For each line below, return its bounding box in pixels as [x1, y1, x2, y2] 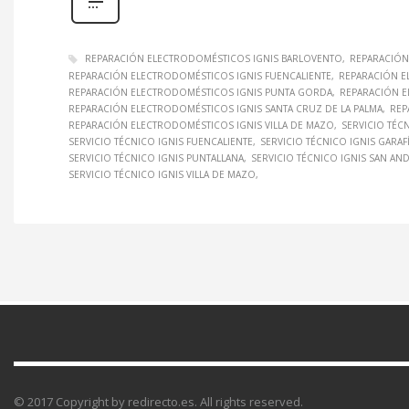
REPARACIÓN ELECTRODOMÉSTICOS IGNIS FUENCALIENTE [68, 69, 331, 83]
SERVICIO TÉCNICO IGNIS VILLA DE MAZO [68, 168, 256, 182]
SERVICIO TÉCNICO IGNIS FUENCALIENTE [68, 135, 253, 149]
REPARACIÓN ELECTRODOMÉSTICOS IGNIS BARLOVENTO [85, 52, 342, 65]
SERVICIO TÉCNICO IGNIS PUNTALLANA [68, 152, 244, 165]
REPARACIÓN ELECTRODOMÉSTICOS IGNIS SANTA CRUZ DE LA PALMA [68, 102, 383, 116]
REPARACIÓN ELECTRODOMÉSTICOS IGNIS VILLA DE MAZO [68, 119, 334, 132]
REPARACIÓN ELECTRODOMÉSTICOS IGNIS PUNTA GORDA [68, 86, 332, 100]
